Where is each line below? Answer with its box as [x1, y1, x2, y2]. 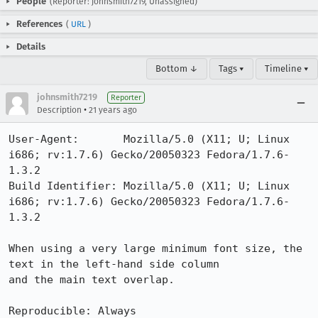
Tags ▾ [219, 63, 244, 74]
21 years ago [89, 105, 137, 115]
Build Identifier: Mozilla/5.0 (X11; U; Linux [9, 180, 290, 192]
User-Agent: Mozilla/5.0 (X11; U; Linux [9, 133, 290, 146]
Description [37, 105, 82, 115]
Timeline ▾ [265, 63, 309, 74]
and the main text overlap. [9, 273, 175, 286]
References [16, 18, 62, 29]
